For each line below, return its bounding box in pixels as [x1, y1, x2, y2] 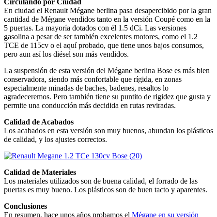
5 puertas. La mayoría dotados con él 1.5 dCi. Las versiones [4, 23, 186, 32]
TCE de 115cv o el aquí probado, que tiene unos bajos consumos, [4, 41, 204, 49]
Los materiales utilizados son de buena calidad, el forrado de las [4, 176, 198, 185]
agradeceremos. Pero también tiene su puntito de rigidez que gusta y [4, 92, 211, 101]
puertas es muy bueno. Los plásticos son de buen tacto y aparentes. [4, 185, 207, 194]
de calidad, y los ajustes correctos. [4, 135, 107, 143]
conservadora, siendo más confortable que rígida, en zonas [4, 75, 182, 83]
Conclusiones [4, 201, 47, 210]
